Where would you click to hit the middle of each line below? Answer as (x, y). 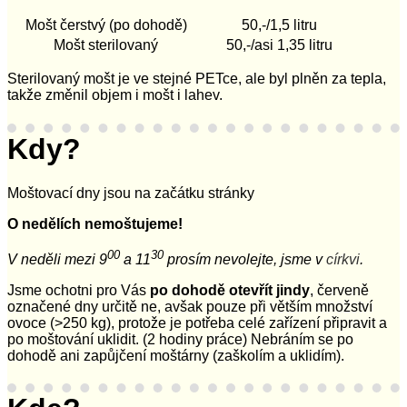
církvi (343, 259)
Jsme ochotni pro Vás (79, 290)
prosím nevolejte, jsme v (245, 259)
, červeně (339, 290)
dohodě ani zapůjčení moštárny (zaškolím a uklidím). (176, 355)
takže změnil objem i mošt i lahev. (115, 95)
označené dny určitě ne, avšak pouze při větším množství (190, 306)
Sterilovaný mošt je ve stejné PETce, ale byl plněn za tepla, (197, 79)
